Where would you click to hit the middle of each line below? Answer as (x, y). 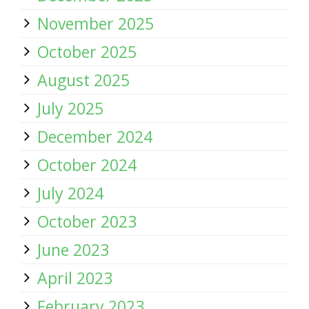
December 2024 (95, 137)
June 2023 (73, 250)
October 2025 (87, 52)
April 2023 (75, 278)
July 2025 (70, 108)
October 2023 (87, 221)
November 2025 (96, 23)
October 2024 (87, 165)
